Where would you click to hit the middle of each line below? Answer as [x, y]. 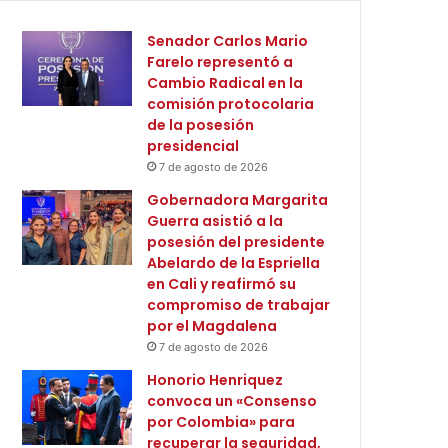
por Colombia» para [221, 421]
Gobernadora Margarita [238, 199]
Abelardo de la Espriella [234, 262]
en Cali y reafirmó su [222, 283]
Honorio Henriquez [215, 379]
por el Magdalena [212, 325]
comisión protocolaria [231, 103]
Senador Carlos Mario [228, 40]
